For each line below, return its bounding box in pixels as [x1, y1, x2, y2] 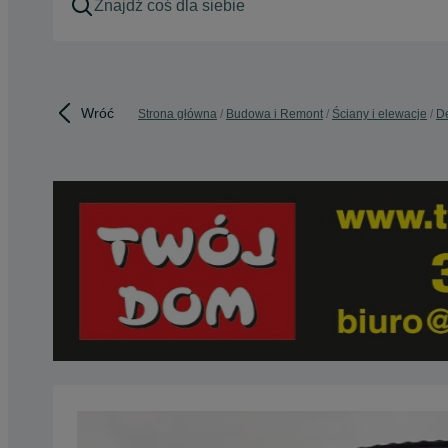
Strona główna [138, 107, 217, 121]
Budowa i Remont [226, 107, 323, 121]
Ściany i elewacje [332, 107, 427, 121]
